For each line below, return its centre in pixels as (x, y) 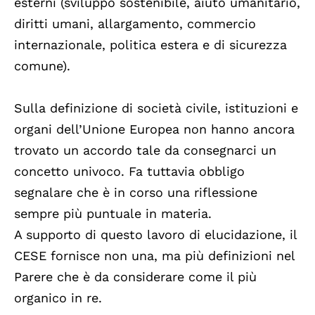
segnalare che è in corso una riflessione (136, 193)
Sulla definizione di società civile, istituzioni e (156, 108)
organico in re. (58, 298)
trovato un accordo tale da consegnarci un (145, 150)
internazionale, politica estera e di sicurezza (150, 45)
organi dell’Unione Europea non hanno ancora (154, 129)
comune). (42, 66)
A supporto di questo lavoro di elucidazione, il (155, 235)
